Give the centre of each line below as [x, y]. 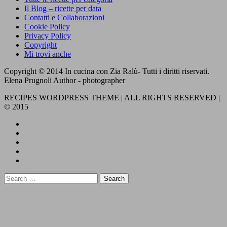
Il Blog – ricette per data [63, 9]
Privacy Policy [48, 36]
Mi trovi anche [48, 54]
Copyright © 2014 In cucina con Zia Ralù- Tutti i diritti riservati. [107, 71]
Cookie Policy [47, 27]
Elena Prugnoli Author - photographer [65, 81]
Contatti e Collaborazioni [64, 18]
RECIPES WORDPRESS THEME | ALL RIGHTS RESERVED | [112, 98]
